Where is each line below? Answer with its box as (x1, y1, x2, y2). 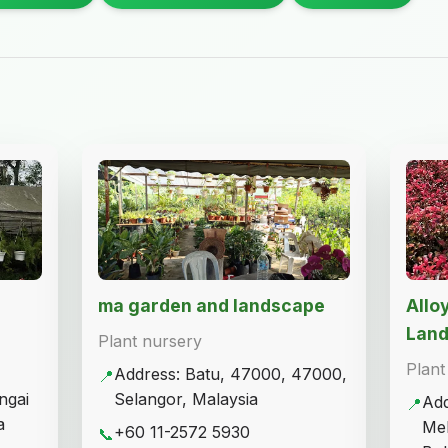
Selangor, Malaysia (114, 388, 258, 409)
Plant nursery (98, 330, 202, 351)
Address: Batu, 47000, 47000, (114, 363, 347, 384)
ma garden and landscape (98, 295, 325, 316)
